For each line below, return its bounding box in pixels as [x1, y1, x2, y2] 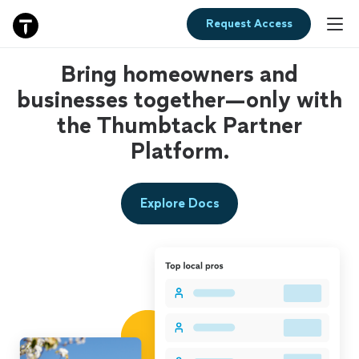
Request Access [205, 17, 292, 30]
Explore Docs [139, 196, 220, 211]
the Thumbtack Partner [57, 111, 302, 139]
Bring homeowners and [61, 60, 298, 87]
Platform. [130, 137, 229, 164]
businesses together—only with [17, 86, 342, 113]
